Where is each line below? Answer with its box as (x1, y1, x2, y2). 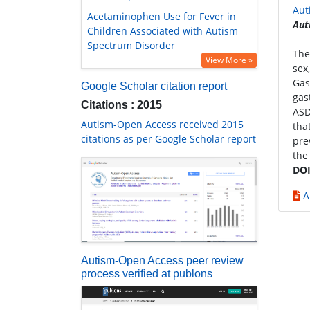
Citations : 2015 (81, 99, 162, 111)
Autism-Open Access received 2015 (81, 118, 244, 131)
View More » (206, 54, 253, 66)
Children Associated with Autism (87, 24, 238, 38)
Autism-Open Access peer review (81, 255, 244, 267)
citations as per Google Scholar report (81, 132, 256, 146)
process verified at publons (81, 268, 212, 280)
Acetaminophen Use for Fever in (87, 10, 236, 24)
